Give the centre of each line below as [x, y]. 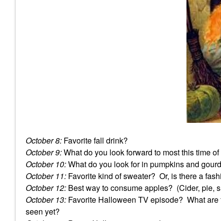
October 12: [46, 188]
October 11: [46, 176]
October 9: [44, 152]
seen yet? [43, 212]
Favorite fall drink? [95, 141]
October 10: [46, 164]
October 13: [46, 200]
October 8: [44, 141]
